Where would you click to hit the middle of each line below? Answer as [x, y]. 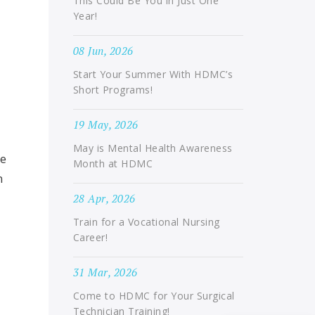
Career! [90, 237]
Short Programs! [112, 90]
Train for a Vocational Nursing [146, 222]
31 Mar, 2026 [105, 272]
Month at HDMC [112, 163]
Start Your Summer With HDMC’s [153, 74]
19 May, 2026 [105, 124]
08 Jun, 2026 [103, 51]
